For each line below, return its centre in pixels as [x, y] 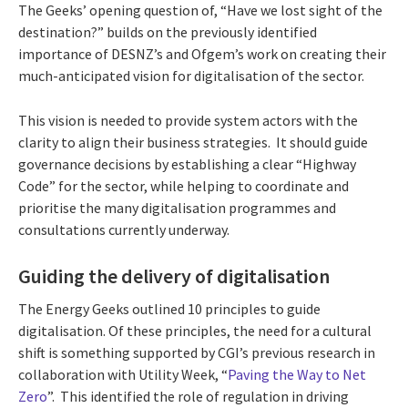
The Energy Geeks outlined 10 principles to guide [169, 308]
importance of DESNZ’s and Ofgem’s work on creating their [202, 54]
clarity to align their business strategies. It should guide [193, 143]
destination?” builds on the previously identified [168, 32]
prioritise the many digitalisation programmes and [177, 208]
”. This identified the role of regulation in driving [198, 396]
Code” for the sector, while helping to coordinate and [184, 186]
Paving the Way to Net [297, 374]
